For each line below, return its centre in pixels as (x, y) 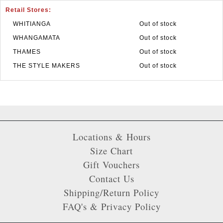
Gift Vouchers (111, 165)
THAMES (27, 52)
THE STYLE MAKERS (47, 66)
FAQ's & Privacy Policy (111, 207)
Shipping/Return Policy (111, 193)
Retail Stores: (28, 10)
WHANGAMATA (37, 38)
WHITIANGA (32, 24)
